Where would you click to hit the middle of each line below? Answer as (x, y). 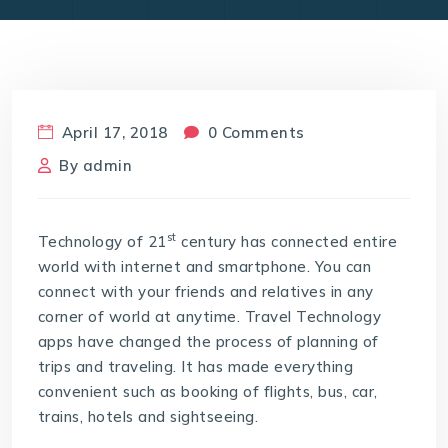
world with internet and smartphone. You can (204, 266)
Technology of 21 (102, 241)
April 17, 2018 (112, 132)
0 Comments (254, 132)
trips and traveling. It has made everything (195, 366)
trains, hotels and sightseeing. (148, 416)
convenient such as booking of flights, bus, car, (207, 391)
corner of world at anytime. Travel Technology (209, 316)
